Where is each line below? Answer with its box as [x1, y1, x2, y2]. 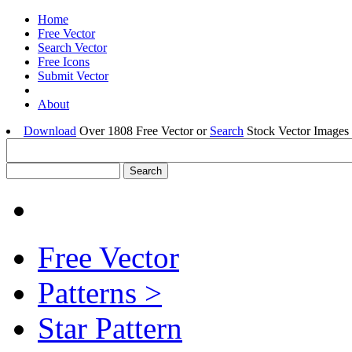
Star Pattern [38, 311, 182, 345]
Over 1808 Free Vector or [76, 124, 210, 137]
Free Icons [38, 55, 90, 68]
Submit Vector [38, 69, 108, 82]
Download [24, 124, 76, 137]
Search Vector [38, 41, 107, 54]
